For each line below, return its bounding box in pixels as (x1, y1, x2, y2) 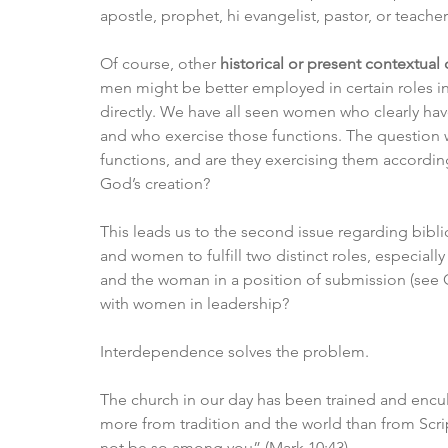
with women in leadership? (100, 294, 289, 314)
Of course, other (100, 54, 220, 74)
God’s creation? (100, 174, 210, 194)
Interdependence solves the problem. (100, 342, 369, 362)
